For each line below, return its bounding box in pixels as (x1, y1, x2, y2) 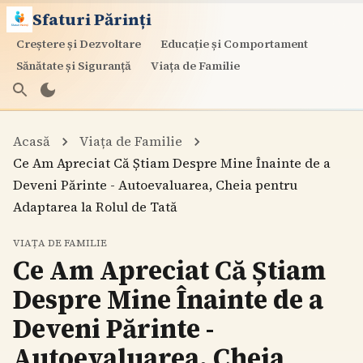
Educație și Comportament (160, 36, 308, 52)
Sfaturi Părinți (32, 8, 152, 31)
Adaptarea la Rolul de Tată (13, 198, 177, 216)
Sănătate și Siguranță (16, 58, 131, 74)
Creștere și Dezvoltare (16, 36, 141, 52)
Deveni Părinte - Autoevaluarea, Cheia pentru (13, 176, 297, 194)
